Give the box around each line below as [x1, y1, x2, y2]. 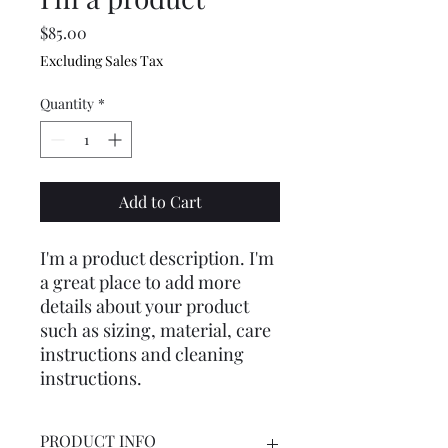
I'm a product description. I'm [40, 245, 274, 270]
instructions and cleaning [40, 341, 244, 366]
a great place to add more [40, 269, 241, 294]
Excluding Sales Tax [40, 50, 163, 70]
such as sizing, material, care [40, 317, 271, 342]
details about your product [40, 293, 249, 318]
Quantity [40, 93, 94, 113]
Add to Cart [118, 190, 202, 212]
